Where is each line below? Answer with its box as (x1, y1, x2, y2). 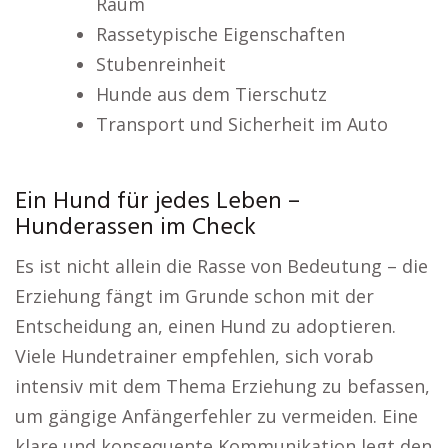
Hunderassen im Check (15, 209, 256, 247)
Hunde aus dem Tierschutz (95, 82, 327, 106)
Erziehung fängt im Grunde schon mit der (15, 284, 374, 308)
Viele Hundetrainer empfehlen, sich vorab (15, 344, 374, 368)
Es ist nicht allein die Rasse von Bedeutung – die (15, 254, 428, 278)
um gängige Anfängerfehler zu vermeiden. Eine (15, 404, 418, 428)
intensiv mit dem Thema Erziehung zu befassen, (15, 374, 430, 398)
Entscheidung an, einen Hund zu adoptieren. (15, 314, 396, 338)
